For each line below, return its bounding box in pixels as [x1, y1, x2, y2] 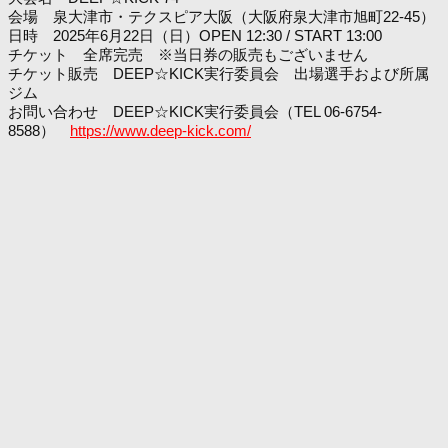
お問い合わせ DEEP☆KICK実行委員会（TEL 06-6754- [8, 102, 382, 120]
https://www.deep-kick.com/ [70, 121, 251, 139]
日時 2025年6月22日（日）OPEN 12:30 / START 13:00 [8, 26, 382, 44]
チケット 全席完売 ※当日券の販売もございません [8, 45, 368, 63]
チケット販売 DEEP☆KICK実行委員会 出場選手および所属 [8, 64, 429, 82]
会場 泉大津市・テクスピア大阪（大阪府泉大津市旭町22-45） [8, 7, 435, 25]
